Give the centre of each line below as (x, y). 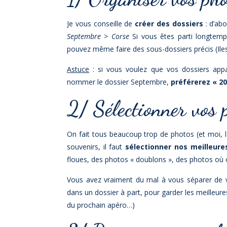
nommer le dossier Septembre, (119, 82)
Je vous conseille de (101, 23)
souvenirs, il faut (96, 146)
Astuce (78, 69)
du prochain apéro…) (101, 205)
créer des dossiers (169, 23)
